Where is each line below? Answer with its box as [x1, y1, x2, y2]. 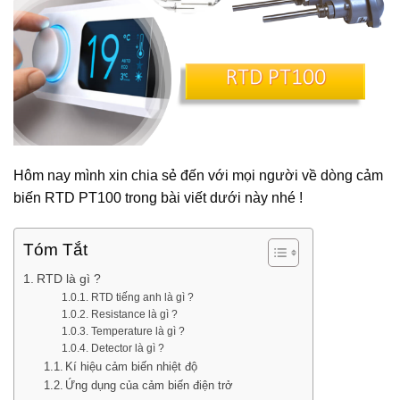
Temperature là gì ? [90, 324, 185, 337]
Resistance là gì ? [90, 307, 178, 320]
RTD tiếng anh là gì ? [90, 290, 194, 303]
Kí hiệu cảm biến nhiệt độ [65, 359, 198, 373]
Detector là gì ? [90, 341, 164, 354]
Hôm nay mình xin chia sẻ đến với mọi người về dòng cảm [13, 167, 383, 183]
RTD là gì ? [36, 271, 101, 286]
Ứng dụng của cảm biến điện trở [65, 378, 234, 392]
